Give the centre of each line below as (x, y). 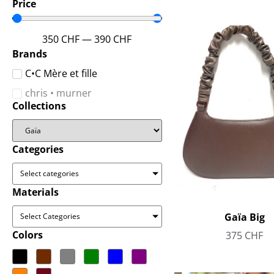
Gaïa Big (244, 217)
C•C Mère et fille (61, 73)
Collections (39, 106)
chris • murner (58, 93)
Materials (35, 192)
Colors (28, 235)
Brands (30, 54)
